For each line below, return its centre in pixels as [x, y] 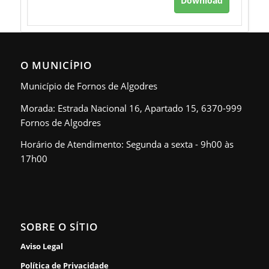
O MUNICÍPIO [56, 65]
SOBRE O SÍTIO [59, 227]
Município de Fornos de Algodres [89, 86]
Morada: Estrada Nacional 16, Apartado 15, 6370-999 [131, 108]
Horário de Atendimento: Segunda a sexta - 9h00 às [127, 144]
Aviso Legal [41, 246]
